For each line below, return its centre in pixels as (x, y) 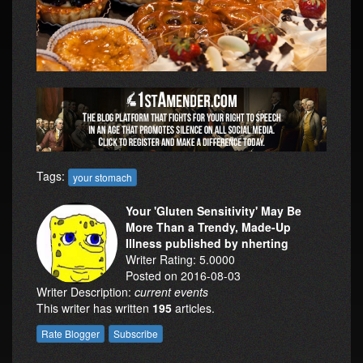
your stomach (102, 177)
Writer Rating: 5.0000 (180, 259)
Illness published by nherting (207, 243)
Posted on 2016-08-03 (183, 275)
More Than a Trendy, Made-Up (208, 226)
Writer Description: (85, 291)
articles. (193, 307)
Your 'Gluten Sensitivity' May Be (214, 210)
